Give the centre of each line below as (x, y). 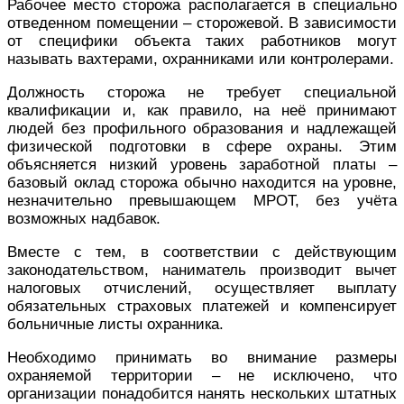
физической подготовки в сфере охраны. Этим (202, 146)
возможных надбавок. (84, 218)
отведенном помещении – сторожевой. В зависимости (202, 23)
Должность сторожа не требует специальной (202, 92)
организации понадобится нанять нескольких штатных (202, 393)
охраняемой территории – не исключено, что (202, 375)
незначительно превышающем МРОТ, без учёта (202, 200)
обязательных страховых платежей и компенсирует (202, 306)
